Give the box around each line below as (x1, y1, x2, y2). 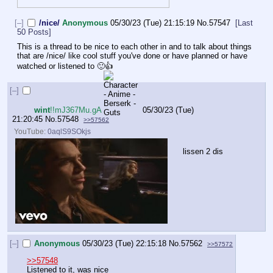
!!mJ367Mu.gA (50, 105, 102, 115)
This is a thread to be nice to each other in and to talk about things (17, 42, 252, 52)
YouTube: (14, 127, 48, 136)
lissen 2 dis (183, 147, 223, 157)
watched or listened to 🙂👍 (17, 62, 113, 71)
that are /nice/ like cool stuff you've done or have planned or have (17, 51, 247, 61)
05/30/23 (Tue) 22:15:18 (82, 238, 167, 248)
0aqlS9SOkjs (48, 127, 91, 136)
